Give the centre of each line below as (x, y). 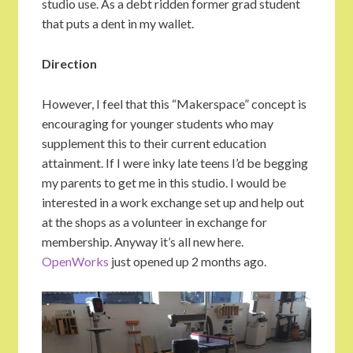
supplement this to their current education (154, 143)
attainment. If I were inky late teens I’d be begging (175, 163)
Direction (69, 63)
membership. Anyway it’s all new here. (143, 242)
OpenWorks (75, 261)
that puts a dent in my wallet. (118, 23)
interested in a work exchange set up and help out (173, 202)
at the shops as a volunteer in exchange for (154, 222)
